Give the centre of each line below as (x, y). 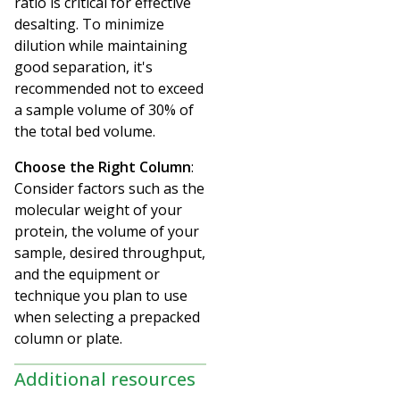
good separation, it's (83, 67)
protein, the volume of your (107, 231)
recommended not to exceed (109, 88)
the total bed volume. (85, 131)
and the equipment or (87, 274)
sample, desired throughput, (110, 252)
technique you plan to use (101, 295)
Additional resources (105, 379)
